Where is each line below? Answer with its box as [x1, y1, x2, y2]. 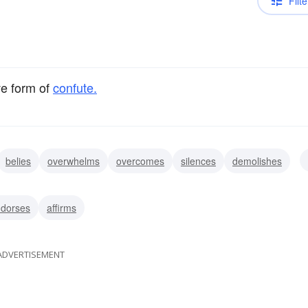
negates [9, 179, 44, 193]
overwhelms [47, 154, 100, 168]
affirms [47, 201, 76, 215]
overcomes [116, 154, 164, 168]
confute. [53, 78, 97, 96]
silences [181, 154, 216, 168]
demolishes [232, 154, 282, 168]
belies [5, 154, 31, 168]
